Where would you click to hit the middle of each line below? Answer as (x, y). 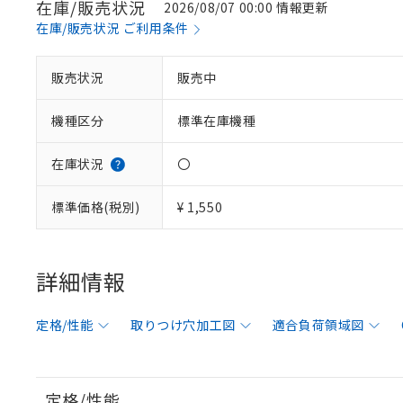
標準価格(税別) (96, 207)
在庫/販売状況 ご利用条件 (112, 28)
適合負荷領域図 (318, 325)
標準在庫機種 (217, 121)
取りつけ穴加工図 (183, 325)
